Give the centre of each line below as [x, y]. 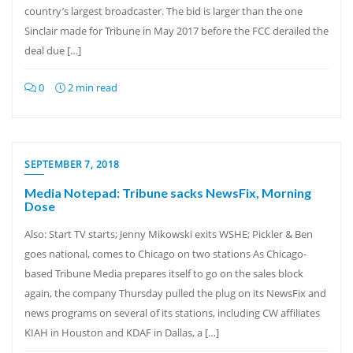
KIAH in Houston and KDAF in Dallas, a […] [122, 333]
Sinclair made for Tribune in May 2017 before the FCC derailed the [176, 31]
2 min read [91, 87]
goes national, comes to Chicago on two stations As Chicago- [165, 254]
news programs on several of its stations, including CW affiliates [172, 313]
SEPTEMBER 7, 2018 [72, 164]
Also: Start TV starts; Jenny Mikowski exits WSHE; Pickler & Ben [169, 234]
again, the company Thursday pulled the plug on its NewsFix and [175, 293]
